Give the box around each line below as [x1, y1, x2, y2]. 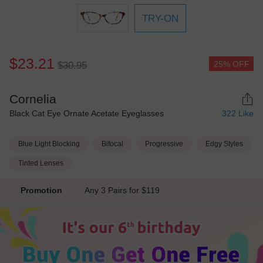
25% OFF [213, 59, 249, 69]
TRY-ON [142, 12, 179, 24]
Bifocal [102, 140, 124, 149]
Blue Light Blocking [18, 140, 80, 149]
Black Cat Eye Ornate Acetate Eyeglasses [9, 109, 164, 119]
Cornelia [9, 92, 56, 106]
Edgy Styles [205, 140, 243, 149]
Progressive [145, 140, 184, 149]
